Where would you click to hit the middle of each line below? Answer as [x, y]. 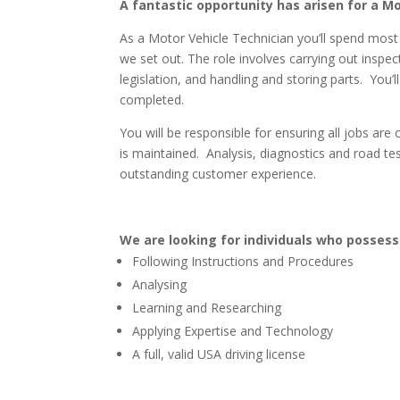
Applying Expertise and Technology [233, 331]
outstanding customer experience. [218, 174]
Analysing [160, 284]
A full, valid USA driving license [219, 354]
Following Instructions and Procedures [243, 261]
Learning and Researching [207, 308]
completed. [152, 100]
